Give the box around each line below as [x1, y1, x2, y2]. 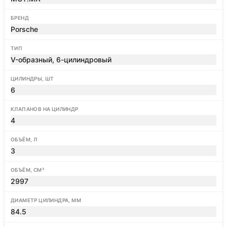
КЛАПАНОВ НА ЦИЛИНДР [11, 106, 79, 112]
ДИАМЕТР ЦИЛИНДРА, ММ [11, 197, 81, 203]
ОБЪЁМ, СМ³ [11, 167, 44, 173]
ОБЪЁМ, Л [11, 136, 37, 142]
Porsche [11, 25, 38, 33]
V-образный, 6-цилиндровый [11, 55, 111, 64]
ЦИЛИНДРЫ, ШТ [11, 75, 54, 82]
